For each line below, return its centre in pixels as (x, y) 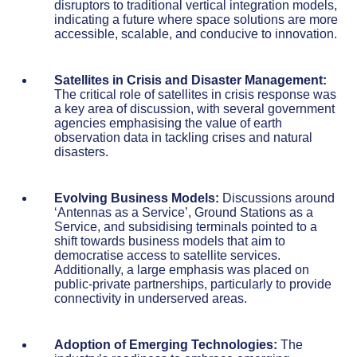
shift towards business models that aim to (170, 241)
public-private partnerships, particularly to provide (193, 284)
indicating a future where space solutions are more (196, 19)
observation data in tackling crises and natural (183, 137)
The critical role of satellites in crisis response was (195, 94)
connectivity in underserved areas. (151, 298)
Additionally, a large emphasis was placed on (182, 269)
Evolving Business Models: (137, 198)
